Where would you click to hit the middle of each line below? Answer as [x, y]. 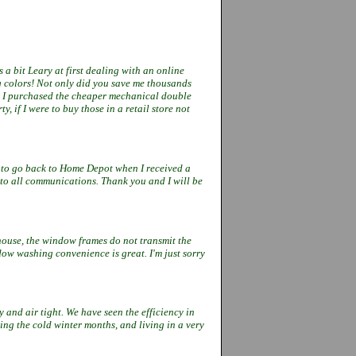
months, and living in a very [144, 325]
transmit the [166, 240]
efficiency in [168, 312]
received [164, 168]
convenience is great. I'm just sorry [130, 253]
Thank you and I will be [152, 180]
